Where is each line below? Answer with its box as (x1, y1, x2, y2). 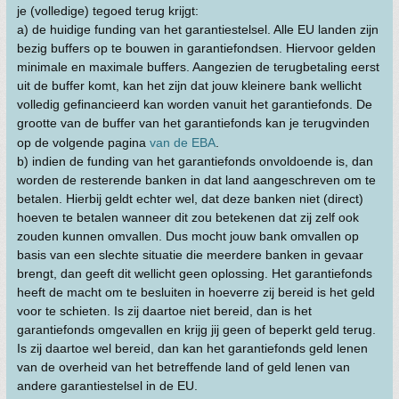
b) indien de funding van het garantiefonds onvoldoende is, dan (17, 154, 373, 168)
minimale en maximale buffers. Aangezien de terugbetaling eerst (17, 60, 379, 74)
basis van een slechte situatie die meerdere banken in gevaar (17, 248, 363, 262)
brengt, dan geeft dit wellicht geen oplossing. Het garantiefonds (17, 266, 372, 281)
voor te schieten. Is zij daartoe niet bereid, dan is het (17, 304, 312, 318)
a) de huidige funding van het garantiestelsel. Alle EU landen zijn (17, 22, 379, 37)
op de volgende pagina (17, 135, 150, 150)
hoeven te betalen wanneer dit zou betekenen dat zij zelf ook (17, 210, 359, 224)
